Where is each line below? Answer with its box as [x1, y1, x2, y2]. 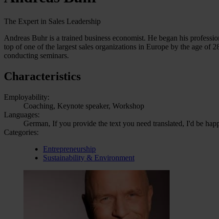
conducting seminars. [4, 51, 69, 60]
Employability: [4, 92, 49, 101]
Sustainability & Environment [43, 153, 134, 162]
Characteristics [4, 69, 81, 83]
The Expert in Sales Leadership [4, 17, 101, 25]
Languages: [4, 110, 40, 119]
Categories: [4, 128, 39, 136]
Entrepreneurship [43, 144, 96, 153]
